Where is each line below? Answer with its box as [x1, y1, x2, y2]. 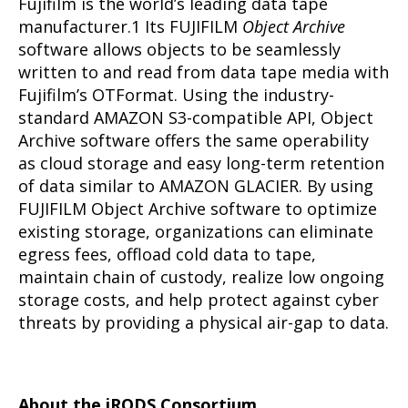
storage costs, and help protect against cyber [18, 288, 379, 311]
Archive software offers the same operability [18, 128, 369, 151]
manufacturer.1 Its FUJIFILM [18, 15, 242, 37]
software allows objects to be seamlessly [18, 37, 341, 60]
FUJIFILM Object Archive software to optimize [18, 197, 377, 219]
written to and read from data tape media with [18, 60, 389, 83]
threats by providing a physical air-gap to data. [18, 311, 389, 333]
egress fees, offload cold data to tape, [18, 242, 316, 265]
